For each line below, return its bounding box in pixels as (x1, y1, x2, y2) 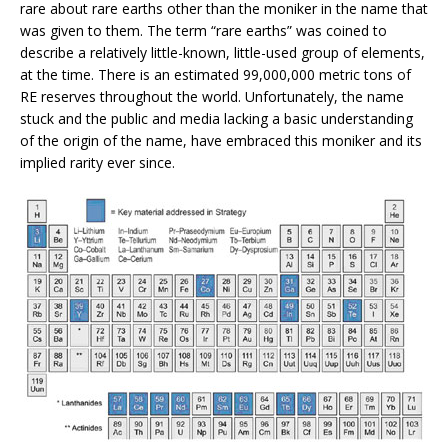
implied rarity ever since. (20, 152, 175, 172)
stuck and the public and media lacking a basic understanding (20, 108, 413, 128)
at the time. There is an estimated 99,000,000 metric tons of (20, 64, 411, 84)
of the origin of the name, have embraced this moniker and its (20, 130, 422, 150)
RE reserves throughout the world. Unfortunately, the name (20, 86, 404, 106)
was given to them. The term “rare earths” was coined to (20, 20, 387, 40)
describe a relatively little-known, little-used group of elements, (20, 42, 425, 62)
